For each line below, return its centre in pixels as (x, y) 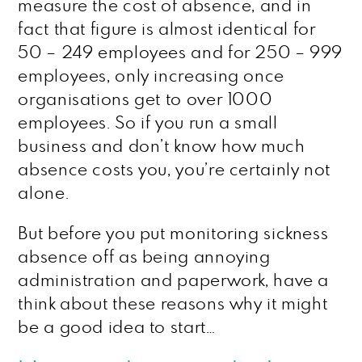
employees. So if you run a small (148, 123)
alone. (44, 194)
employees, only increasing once (151, 76)
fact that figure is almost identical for (167, 29)
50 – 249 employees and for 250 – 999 (181, 53)
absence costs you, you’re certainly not (174, 170)
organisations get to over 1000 (145, 100)
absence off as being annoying (144, 257)
